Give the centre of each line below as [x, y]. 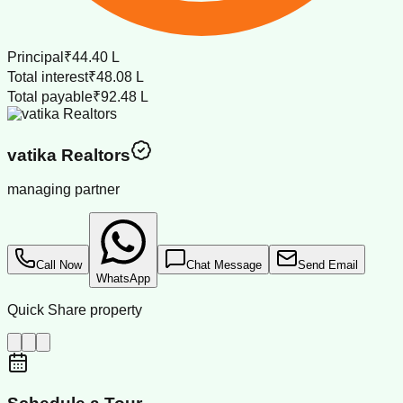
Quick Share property [75, 310]
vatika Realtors [69, 155]
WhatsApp [123, 279]
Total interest [48, 76]
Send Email [328, 265]
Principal [36, 57]
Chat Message [224, 265]
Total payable [50, 96]
